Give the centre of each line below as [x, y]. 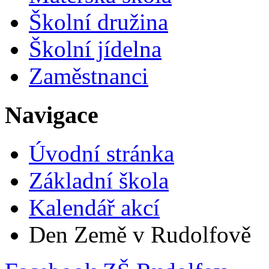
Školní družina [98, 22]
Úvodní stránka [101, 154]
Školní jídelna [95, 49]
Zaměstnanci [89, 76]
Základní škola [99, 181]
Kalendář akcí [94, 208]
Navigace [52, 115]
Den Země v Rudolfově [140, 235]
